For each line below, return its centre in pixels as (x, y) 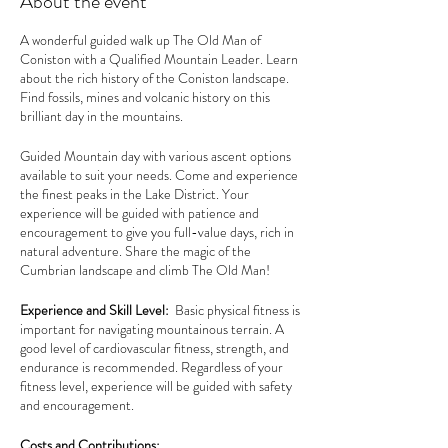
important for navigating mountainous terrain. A (152, 328)
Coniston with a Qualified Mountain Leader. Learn (159, 58)
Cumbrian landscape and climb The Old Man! (145, 269)
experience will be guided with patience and (139, 212)
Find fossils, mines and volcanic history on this (145, 96)
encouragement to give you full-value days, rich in (157, 231)
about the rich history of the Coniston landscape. (154, 77)
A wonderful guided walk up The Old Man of (140, 39)
